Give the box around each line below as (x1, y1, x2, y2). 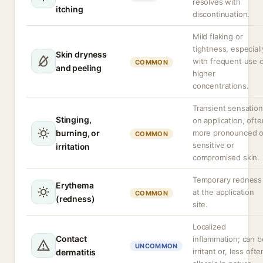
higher (193, 69, 215, 78)
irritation (56, 141, 90, 151)
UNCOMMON (135, 242, 178, 250)
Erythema (56, 180, 94, 190)
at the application (193, 187, 254, 197)
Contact (56, 234, 87, 244)
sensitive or (193, 140, 234, 150)
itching (56, 4, 83, 14)
